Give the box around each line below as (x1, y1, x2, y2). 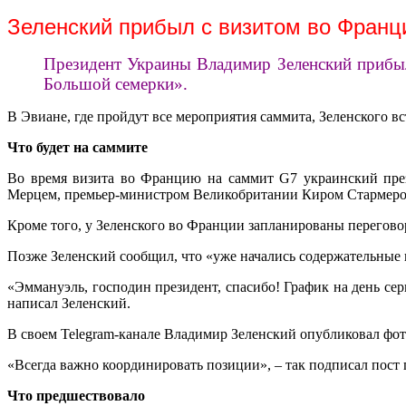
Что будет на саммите (7, 140, 148, 156)
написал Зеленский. (7, 295, 130, 312)
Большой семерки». (43, 74, 188, 94)
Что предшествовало (7, 388, 145, 404)
